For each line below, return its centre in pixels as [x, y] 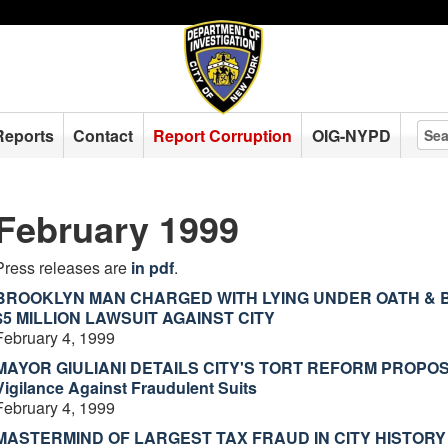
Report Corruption [223, 135]
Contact [103, 135]
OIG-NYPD [351, 135]
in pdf [152, 267]
